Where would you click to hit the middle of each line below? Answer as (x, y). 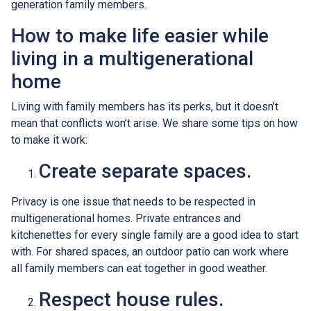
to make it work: (49, 140)
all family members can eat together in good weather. (139, 268)
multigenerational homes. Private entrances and (126, 218)
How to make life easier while (140, 35)
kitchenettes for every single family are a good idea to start (155, 235)
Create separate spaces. (145, 171)
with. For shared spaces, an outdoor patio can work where (150, 251)
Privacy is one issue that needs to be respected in (133, 201)
